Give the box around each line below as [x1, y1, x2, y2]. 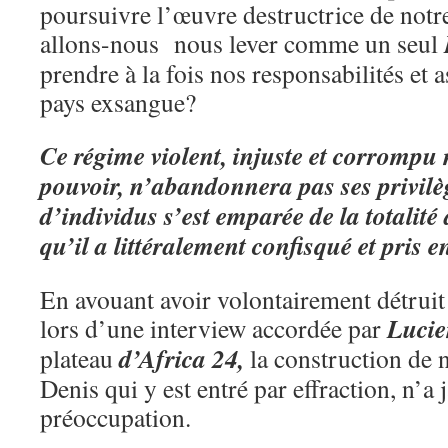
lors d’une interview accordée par [40, 311, 387, 345]
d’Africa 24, [119, 340, 250, 376]
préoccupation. [40, 400, 191, 434]
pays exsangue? [40, 85, 196, 119]
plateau [40, 341, 119, 375]
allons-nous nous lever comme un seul [40, 26, 444, 60]
